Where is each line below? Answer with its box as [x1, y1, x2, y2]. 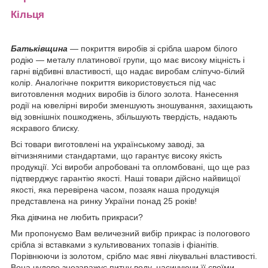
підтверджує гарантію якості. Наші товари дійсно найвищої [11, 173, 240, 184]
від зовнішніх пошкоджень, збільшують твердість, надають [11, 112, 237, 122]
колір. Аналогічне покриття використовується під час [11, 78, 216, 88]
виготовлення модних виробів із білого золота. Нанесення [11, 89, 239, 99]
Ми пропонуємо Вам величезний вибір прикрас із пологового [11, 229, 250, 239]
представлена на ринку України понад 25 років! [11, 196, 197, 206]
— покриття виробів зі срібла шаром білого [68, 44, 237, 54]
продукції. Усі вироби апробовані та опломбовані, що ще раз [11, 162, 249, 172]
